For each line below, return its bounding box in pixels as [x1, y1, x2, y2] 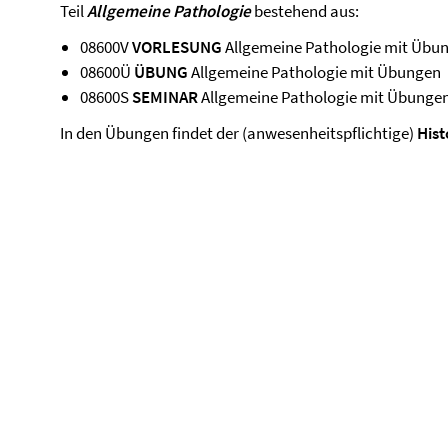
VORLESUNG [132, 36, 222, 58]
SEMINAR [132, 86, 198, 108]
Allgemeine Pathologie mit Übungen [188, 61, 441, 83]
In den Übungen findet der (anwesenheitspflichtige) [60, 122, 417, 144]
